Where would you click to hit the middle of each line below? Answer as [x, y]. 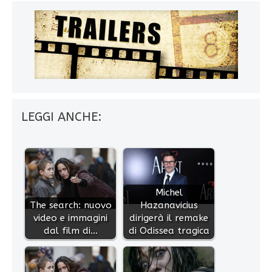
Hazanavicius [169, 205]
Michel [169, 192]
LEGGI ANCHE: [62, 117]
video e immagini [70, 218]
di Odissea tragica [169, 230]
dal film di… [70, 230]
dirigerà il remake [169, 218]
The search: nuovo [70, 205]
